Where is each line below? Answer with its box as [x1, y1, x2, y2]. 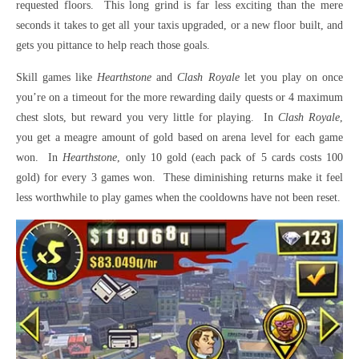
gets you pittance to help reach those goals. [16, 39, 210, 52]
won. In [16, 151, 63, 164]
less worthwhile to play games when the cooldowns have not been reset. [16, 192, 341, 204]
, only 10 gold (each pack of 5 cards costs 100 [117, 151, 344, 164]
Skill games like [16, 71, 98, 84]
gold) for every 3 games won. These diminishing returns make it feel [16, 171, 343, 184]
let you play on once [239, 71, 344, 84]
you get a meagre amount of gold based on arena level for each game [16, 131, 343, 144]
